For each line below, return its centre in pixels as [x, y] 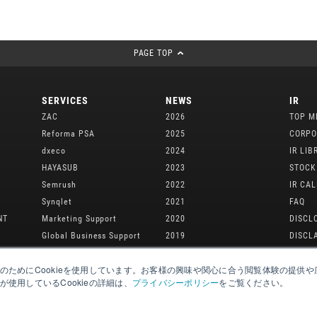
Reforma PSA [68, 133]
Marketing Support [80, 218]
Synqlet [57, 201]
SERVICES [65, 100]
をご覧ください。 [254, 282]
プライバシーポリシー [175, 282]
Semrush [59, 184]
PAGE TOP [153, 53]
